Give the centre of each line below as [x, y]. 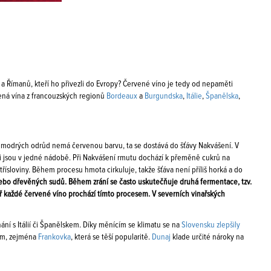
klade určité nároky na [207, 237]
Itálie [194, 96]
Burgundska [164, 96]
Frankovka [54, 237]
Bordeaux [122, 96]
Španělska [222, 96]
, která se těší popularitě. [111, 237]
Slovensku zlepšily [211, 225]
